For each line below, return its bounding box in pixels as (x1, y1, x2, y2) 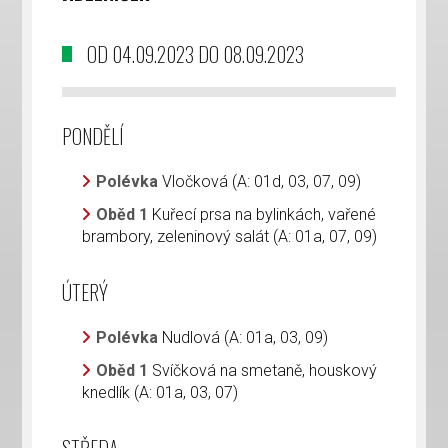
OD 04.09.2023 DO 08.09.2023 (87, 39, 305, 69)
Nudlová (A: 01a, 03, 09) (162, 328, 329, 347)
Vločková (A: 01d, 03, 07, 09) (162, 172, 362, 191)
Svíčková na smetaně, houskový (152, 361, 378, 380)
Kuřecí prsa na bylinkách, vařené (152, 205, 377, 224)
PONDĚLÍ (62, 121, 124, 151)
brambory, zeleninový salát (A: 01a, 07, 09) (82, 227, 378, 246)
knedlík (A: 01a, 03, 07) (82, 383, 239, 402)
